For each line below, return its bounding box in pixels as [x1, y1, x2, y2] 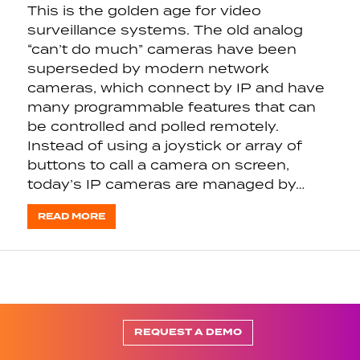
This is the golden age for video [27, 2, 261, 20]
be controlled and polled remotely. [27, 117, 279, 136]
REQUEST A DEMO [133, 325, 242, 340]
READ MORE [37, 209, 105, 223]
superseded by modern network [27, 59, 269, 78]
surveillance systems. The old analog [27, 21, 303, 39]
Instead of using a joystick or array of [27, 137, 302, 155]
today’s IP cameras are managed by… [27, 175, 305, 194]
